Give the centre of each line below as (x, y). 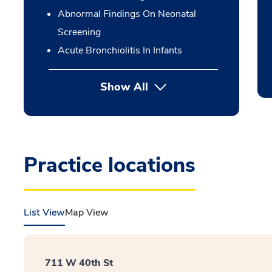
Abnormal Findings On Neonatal (127, 14)
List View (44, 212)
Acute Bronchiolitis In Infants (120, 50)
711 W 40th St (79, 263)
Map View (87, 212)
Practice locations (110, 165)
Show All (124, 87)
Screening (79, 32)
